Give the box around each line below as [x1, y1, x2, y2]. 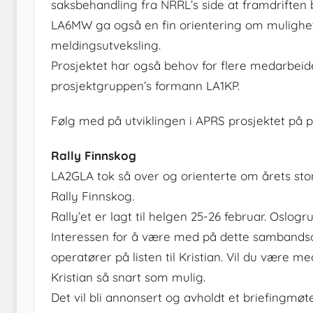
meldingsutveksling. [51, 37, 161, 52]
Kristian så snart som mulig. [51, 270, 205, 285]
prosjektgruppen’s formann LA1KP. [51, 78, 240, 93]
